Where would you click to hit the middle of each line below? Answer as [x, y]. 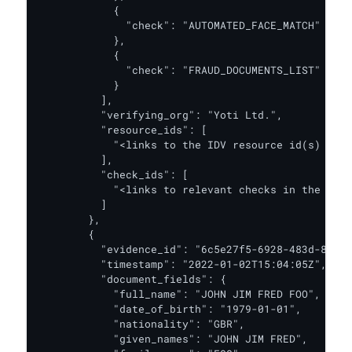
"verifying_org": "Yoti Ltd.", [160, 115]
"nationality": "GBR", [141, 324]
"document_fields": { [132, 279]
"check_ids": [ [113, 174]
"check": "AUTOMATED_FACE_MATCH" [179, 25]
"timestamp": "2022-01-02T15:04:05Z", [182, 264]
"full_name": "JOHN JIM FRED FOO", [179, 294]
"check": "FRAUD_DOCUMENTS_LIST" [179, 70]
